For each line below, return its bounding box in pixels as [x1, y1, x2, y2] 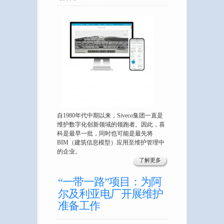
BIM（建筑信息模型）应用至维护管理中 [57, 139, 164, 146]
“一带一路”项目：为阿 [58, 175, 161, 188]
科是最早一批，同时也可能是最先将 [57, 130, 153, 137]
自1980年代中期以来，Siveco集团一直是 [57, 112, 163, 119]
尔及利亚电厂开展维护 [58, 187, 163, 200]
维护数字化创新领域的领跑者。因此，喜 [57, 121, 165, 128]
